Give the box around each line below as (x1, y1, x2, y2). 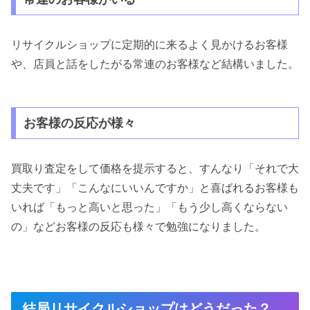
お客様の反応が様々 (23, 116, 136, 130)
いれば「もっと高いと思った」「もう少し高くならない (11, 201, 288, 213)
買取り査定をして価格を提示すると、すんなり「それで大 (11, 162, 299, 174)
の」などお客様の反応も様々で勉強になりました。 (11, 220, 266, 232)
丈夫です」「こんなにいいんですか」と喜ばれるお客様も (11, 181, 299, 194)
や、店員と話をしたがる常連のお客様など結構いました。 (11, 57, 299, 70)
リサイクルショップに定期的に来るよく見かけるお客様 (11, 38, 288, 51)
